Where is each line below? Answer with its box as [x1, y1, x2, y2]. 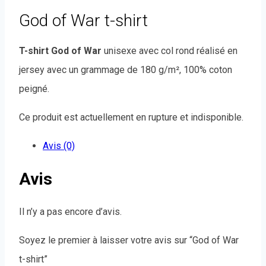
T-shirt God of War [19, 45, 102, 56]
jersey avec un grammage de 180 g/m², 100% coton [19, 64, 232, 75]
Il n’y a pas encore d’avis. [19, 206, 122, 218]
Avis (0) [43, 140, 75, 151]
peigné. [19, 83, 49, 94]
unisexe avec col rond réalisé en [102, 45, 237, 56]
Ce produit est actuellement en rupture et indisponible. [19, 111, 243, 123]
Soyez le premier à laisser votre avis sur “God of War [19, 235, 239, 246]
